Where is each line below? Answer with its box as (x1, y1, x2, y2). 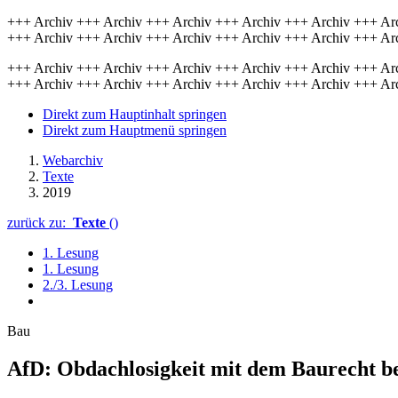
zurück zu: (7, 215, 73, 230)
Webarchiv (43, 153, 103, 168)
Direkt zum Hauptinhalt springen (43, 107, 227, 122)
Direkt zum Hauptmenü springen (43, 123, 227, 138)
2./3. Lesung (43, 277, 113, 292)
